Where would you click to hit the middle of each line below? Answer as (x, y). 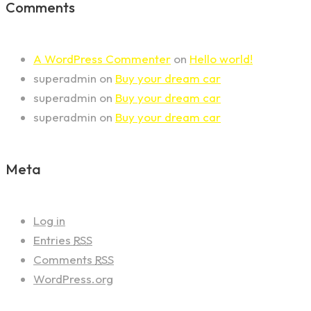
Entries (53, 240)
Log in (49, 221)
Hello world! (221, 59)
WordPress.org (73, 279)
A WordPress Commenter (102, 59)
